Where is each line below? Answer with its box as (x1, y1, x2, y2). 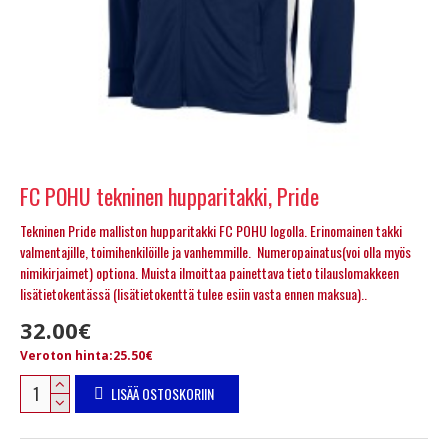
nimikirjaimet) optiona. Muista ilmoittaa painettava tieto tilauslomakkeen (20, 261, 399, 283)
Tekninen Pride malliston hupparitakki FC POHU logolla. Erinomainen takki (20, 219, 402, 241)
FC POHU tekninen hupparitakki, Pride (20, 179, 319, 212)
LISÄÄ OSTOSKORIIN (110, 382, 214, 404)
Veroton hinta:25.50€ (20, 346, 153, 364)
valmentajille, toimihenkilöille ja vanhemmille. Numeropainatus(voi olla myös (20, 240, 411, 262)
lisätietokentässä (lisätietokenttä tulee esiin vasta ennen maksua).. (20, 282, 367, 304)
